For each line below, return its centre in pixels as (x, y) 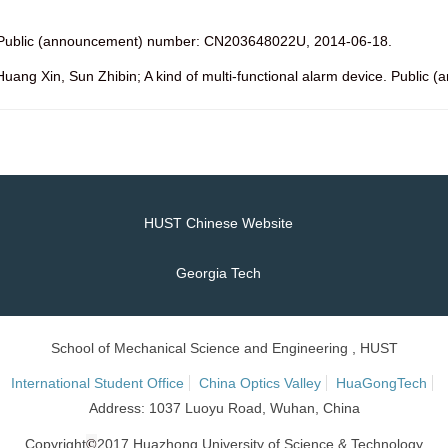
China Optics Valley (259, 383)
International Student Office (97, 383)
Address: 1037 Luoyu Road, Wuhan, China (224, 408)
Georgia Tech (218, 273)
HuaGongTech (381, 383)
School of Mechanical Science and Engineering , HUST (224, 348)
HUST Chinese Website (218, 223)
